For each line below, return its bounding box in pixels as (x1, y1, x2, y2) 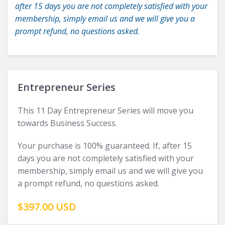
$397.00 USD (18, 200, 76, 214)
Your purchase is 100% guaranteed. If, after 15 (18, 140, 192, 152)
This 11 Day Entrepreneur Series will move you (18, 105, 193, 117)
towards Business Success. (18, 118, 117, 129)
